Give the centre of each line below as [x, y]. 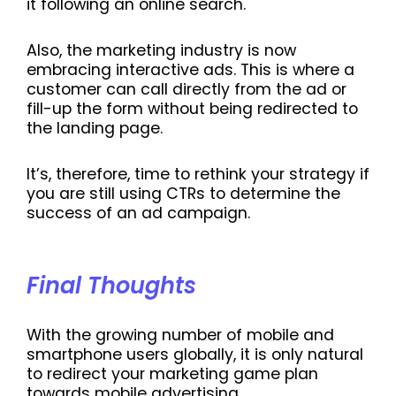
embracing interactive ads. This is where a [190, 70]
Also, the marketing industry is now [161, 51]
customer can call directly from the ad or [187, 90]
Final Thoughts [111, 286]
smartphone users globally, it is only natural [195, 355]
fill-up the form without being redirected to [192, 109]
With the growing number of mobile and [180, 335]
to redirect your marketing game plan [172, 374]
